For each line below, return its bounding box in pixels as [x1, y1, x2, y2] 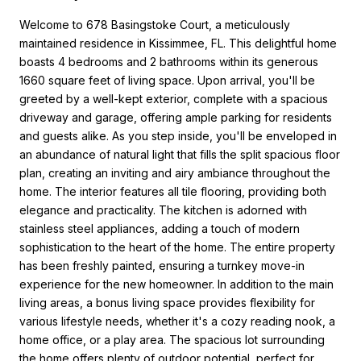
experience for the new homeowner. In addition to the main [19, 276, 334, 291]
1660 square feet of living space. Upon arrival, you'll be [19, 73, 315, 87]
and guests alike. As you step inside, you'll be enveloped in [19, 128, 337, 143]
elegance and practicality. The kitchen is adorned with [19, 202, 307, 217]
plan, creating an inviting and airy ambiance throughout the [19, 165, 330, 180]
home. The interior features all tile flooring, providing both [19, 184, 326, 198]
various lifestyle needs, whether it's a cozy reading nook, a [19, 313, 335, 328]
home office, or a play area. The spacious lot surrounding [19, 332, 325, 346]
